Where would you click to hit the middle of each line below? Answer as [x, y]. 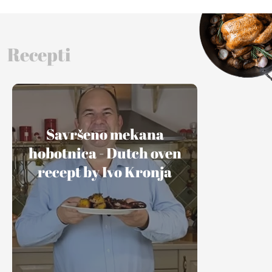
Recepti [39, 54]
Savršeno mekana [105, 134]
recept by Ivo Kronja [105, 172]
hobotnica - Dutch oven [105, 153]
